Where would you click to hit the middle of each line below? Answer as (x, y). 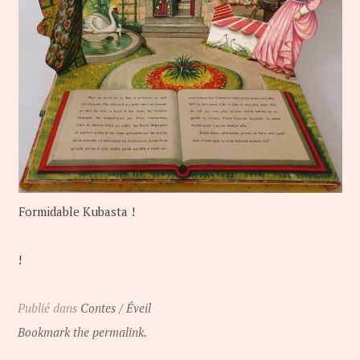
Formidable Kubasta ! (76, 211)
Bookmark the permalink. (83, 331)
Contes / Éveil (116, 307)
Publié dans (49, 307)
